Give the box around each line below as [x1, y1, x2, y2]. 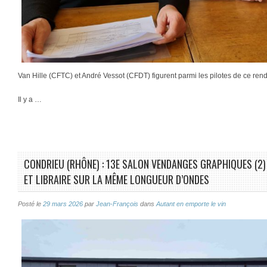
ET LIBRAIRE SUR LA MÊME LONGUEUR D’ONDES [24, 171, 209, 187]
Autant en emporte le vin [156, 200, 226, 207]
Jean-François [96, 200, 138, 207]
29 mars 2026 [43, 200, 83, 207]
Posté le [18, 200, 43, 207]
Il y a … [18, 95, 42, 104]
